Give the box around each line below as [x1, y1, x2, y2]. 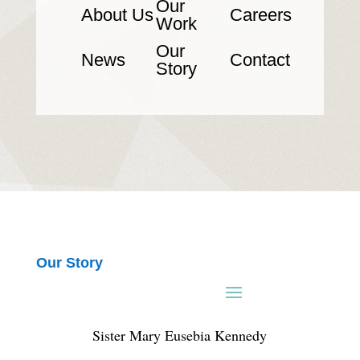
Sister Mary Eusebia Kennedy [92, 325, 268, 346]
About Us [80, 5, 153, 26]
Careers [229, 5, 292, 26]
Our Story [35, 255, 103, 272]
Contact [229, 50, 290, 71]
